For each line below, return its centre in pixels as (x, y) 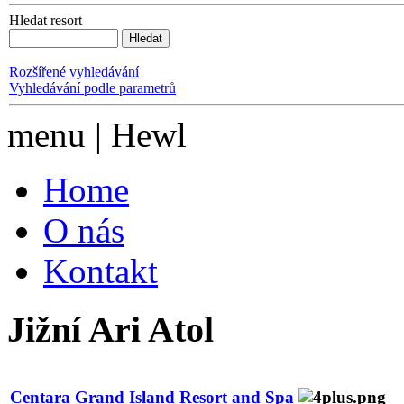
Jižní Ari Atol (110, 330)
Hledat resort (46, 21)
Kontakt (101, 271)
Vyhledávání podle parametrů (92, 88)
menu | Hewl (97, 135)
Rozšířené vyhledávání (74, 72)
